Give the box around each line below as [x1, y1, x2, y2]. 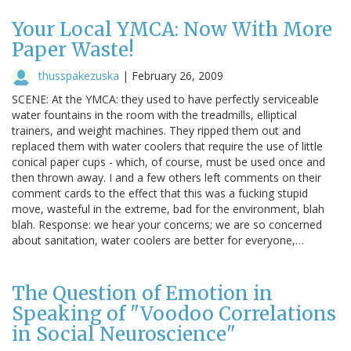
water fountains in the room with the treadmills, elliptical [12, 107, 297, 122]
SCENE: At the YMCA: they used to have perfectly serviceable [12, 91, 319, 107]
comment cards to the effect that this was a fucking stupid [12, 185, 308, 201]
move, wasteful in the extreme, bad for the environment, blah [12, 201, 324, 216]
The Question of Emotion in [12, 280, 273, 306]
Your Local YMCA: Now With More [12, 16, 332, 42]
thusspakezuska [38, 67, 119, 83]
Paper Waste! [12, 37, 134, 62]
